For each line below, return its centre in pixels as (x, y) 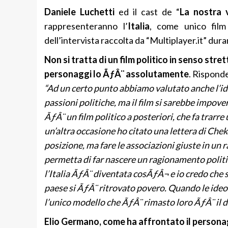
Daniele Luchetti (82, 12)
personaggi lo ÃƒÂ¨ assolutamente (117, 74)
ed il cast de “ (149, 12)
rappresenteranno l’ (86, 26)
